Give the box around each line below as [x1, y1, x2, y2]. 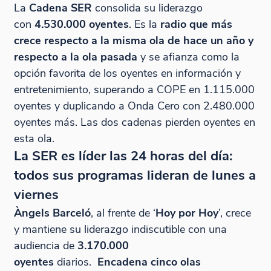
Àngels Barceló [13, 205, 91, 221]
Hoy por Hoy [155, 205, 218, 221]
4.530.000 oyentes [34, 16, 129, 32]
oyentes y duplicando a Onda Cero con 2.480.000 [13, 98, 255, 114]
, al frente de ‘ [90, 205, 155, 221]
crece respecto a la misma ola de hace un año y [13, 33, 253, 48]
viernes [13, 186, 59, 204]
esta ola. [13, 131, 54, 146]
